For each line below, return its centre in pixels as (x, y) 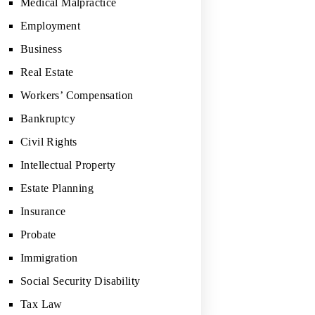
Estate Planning (57, 188)
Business (41, 49)
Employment (50, 25)
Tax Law (41, 304)
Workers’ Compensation (77, 95)
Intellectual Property (68, 165)
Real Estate (47, 72)
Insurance (43, 211)
